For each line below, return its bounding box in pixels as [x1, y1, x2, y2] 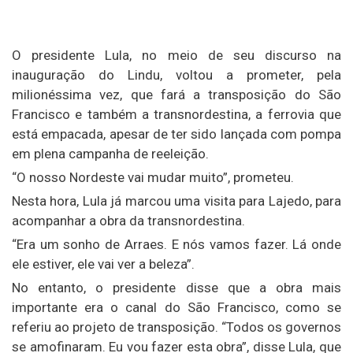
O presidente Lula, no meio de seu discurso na [12, 47, 341, 64]
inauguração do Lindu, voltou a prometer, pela [12, 67, 341, 84]
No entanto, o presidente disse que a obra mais [12, 280, 341, 296]
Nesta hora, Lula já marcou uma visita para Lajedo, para [12, 193, 341, 210]
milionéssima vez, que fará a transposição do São [12, 87, 341, 103]
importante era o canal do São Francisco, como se [12, 299, 341, 316]
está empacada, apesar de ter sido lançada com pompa [12, 126, 341, 143]
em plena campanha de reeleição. [12, 146, 209, 162]
